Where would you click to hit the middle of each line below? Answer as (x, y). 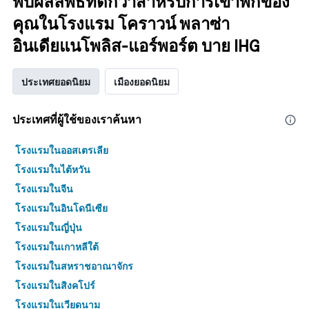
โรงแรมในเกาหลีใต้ (57, 246)
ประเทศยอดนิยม (56, 81)
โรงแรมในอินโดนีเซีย (61, 208)
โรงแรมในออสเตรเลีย (62, 150)
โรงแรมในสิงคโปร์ (55, 285)
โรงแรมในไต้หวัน (53, 169)
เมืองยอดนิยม (142, 81)
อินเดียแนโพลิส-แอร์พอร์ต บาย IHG (136, 46)
